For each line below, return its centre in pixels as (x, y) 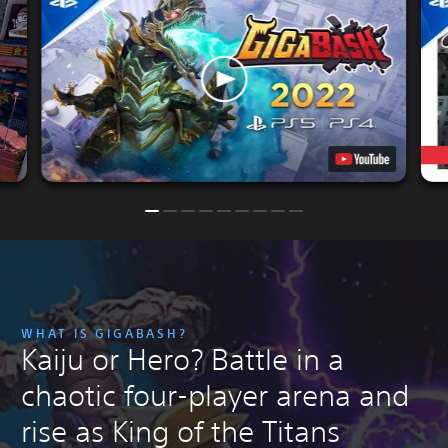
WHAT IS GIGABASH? (104, 332)
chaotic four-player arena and (215, 395)
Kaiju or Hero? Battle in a (182, 359)
